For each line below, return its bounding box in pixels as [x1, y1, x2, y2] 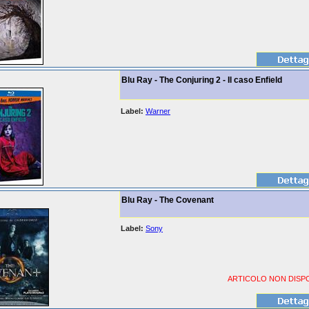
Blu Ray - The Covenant [121, 195, 214, 205]
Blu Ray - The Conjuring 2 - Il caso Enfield [121, 75, 282, 85]
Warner [146, 107, 170, 115]
